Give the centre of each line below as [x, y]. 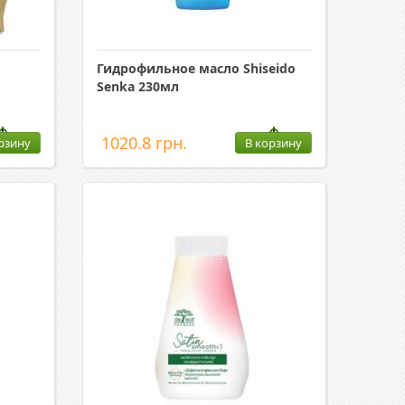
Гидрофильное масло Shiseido [196, 68]
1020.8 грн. [144, 143]
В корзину [273, 143]
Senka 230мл [137, 86]
